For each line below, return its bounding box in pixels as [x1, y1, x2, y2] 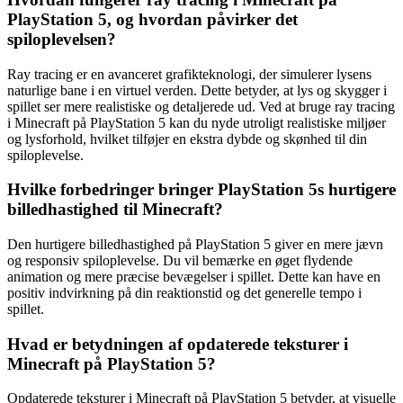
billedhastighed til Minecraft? [7, 200, 223, 219]
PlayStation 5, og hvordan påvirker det [7, 9, 298, 29]
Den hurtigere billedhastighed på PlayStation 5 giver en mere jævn [7, 237, 383, 253]
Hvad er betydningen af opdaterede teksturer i [7, 334, 348, 354]
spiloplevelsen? [7, 29, 116, 49]
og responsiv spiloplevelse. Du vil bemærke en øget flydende [7, 253, 353, 269]
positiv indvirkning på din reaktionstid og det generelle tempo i [7, 285, 362, 301]
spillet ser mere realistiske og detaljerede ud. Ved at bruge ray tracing [7, 98, 395, 114]
